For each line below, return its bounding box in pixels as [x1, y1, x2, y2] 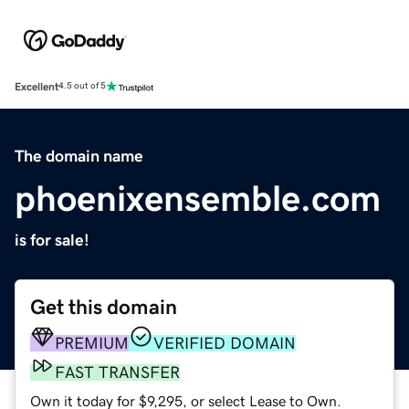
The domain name [15, 147, 143, 164]
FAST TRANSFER [55, 363, 180, 381]
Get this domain [30, 296, 177, 318]
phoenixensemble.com [15, 179, 381, 216]
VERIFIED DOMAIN [153, 334, 296, 351]
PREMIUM [55, 334, 129, 351]
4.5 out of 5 [58, 81, 106, 91]
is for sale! [15, 231, 89, 248]
